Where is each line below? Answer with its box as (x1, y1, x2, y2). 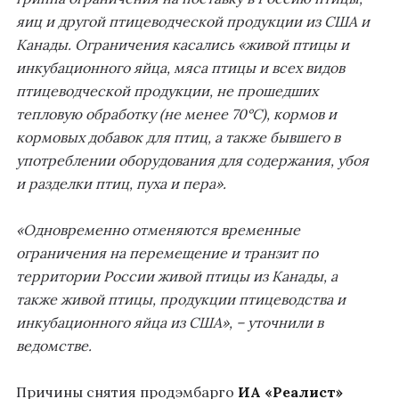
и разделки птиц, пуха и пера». (16, 174, 226, 192)
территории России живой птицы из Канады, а (16, 266, 338, 285)
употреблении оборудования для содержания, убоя (16, 151, 369, 169)
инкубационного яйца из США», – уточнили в (16, 313, 323, 331)
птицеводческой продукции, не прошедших (16, 81, 318, 100)
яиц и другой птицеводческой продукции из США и (16, 12, 370, 30)
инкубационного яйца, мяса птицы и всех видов (16, 58, 345, 77)
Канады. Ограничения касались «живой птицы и (16, 35, 349, 53)
